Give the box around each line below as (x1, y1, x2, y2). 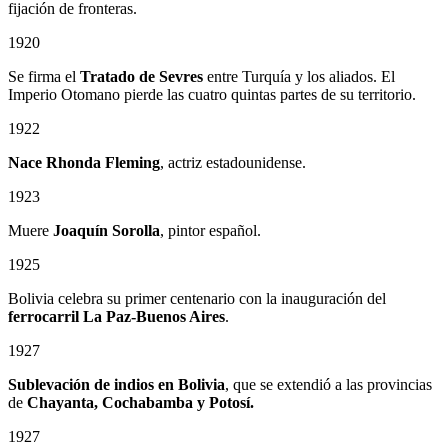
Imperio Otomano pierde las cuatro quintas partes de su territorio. (8, 85, 416, 103)
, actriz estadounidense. (160, 153, 306, 171)
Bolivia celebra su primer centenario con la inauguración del (8, 289, 386, 307)
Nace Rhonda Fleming (8, 153, 160, 171)
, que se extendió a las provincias (225, 375, 432, 393)
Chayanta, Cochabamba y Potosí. (27, 393, 254, 411)
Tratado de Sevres (80, 67, 203, 85)
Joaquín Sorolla (53, 221, 160, 239)
